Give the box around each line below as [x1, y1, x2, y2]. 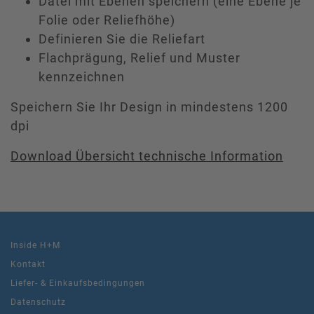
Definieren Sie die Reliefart [39, 31, 205, 46]
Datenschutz [11, 296, 66, 307]
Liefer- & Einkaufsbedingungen [11, 278, 145, 288]
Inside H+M [11, 240, 60, 250]
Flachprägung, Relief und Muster [39, 50, 240, 65]
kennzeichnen [39, 69, 125, 84]
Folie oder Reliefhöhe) [39, 12, 175, 27]
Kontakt [11, 259, 46, 269]
